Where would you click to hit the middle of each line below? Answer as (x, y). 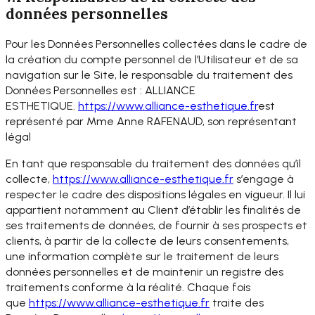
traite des (237, 303)
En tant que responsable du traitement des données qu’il (153, 164)
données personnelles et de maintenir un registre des (144, 272)
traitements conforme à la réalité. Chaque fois (128, 288)
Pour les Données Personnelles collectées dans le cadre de (156, 44)
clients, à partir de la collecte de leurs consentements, (147, 241)
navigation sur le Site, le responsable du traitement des (149, 75)
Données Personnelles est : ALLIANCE (101, 91)
